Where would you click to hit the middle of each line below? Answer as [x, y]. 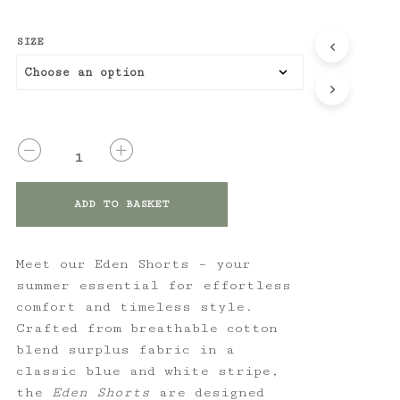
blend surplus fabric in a [125, 349]
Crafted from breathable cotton [146, 328]
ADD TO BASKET [121, 204]
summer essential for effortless [153, 285]
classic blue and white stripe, [147, 371]
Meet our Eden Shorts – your [133, 263]
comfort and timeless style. [134, 306]
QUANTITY [44, 146]
